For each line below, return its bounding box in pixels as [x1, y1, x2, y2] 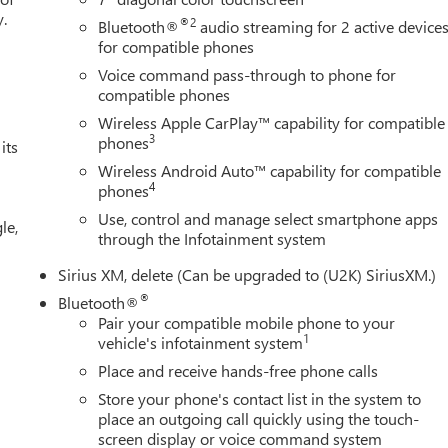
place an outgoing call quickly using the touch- [98, 407, 420, 429]
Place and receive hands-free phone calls [98, 359, 379, 381]
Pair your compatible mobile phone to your [98, 311, 396, 333]
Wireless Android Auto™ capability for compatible [98, 159, 442, 181]
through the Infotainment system [98, 227, 327, 249]
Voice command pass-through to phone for [98, 63, 397, 85]
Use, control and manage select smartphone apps [98, 207, 439, 229]
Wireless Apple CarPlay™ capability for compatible [98, 111, 446, 133]
